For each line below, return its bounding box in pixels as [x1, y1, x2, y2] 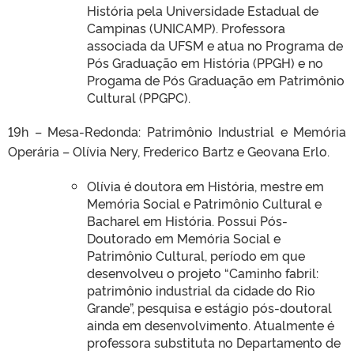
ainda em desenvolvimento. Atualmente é [87, 315, 334, 333]
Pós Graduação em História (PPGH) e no [87, 53, 323, 71]
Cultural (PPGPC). [87, 88, 190, 106]
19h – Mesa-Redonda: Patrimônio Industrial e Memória [8, 122, 346, 140]
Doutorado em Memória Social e [87, 228, 281, 247]
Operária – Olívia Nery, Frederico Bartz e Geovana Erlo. [8, 141, 330, 160]
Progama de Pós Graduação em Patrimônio [87, 70, 345, 88]
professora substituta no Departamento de [87, 333, 341, 351]
